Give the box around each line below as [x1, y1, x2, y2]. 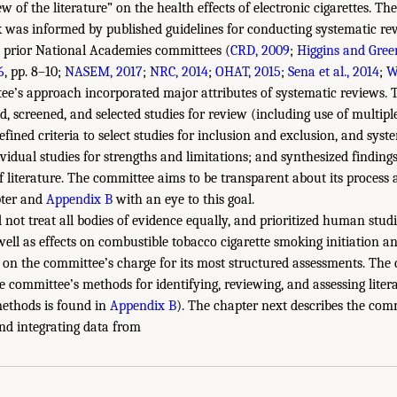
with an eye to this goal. [113, 191, 254, 207]
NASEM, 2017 [65, 63, 143, 80]
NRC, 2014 [150, 63, 208, 80]
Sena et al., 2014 [288, 63, 379, 80]
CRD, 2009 [230, 42, 290, 58]
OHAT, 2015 [215, 63, 281, 80]
